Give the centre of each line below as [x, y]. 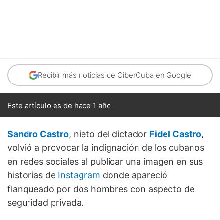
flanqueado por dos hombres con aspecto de [101, 189]
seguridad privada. [46, 203]
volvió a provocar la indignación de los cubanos [106, 148]
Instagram [79, 175]
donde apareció [134, 175]
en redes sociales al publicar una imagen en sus [105, 162]
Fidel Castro [175, 134]
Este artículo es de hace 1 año [59, 106]
